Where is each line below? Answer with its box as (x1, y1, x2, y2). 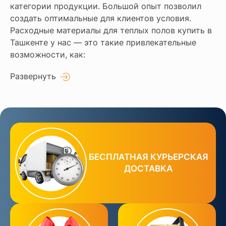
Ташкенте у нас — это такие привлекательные (10, 37, 196, 47)
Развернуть (10, 71, 56, 81)
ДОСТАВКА (124, 163, 173, 174)
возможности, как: (10, 49, 85, 60)
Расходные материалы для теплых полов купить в (10, 25, 212, 35)
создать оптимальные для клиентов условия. (10, 13, 191, 23)
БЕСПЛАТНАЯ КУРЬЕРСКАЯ (88, 151, 208, 162)
